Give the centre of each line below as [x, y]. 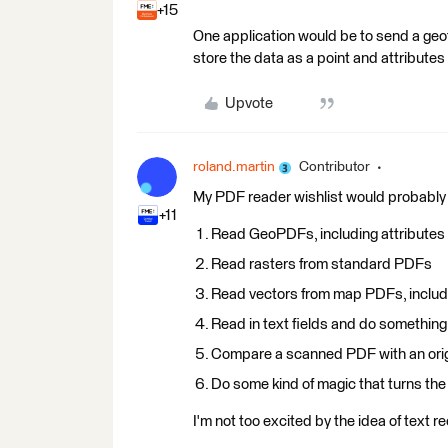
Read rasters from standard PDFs [321, 264]
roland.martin [234, 167]
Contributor [334, 167]
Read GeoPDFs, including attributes [328, 234]
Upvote [248, 103]
